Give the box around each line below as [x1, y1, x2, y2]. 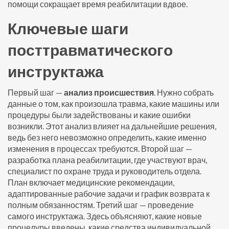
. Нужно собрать [154, 87, 214, 97]
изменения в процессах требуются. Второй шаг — [8, 144, 192, 153]
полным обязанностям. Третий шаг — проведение [8, 200, 194, 210]
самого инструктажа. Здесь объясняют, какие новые [8, 211, 202, 221]
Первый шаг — [8, 87, 64, 97]
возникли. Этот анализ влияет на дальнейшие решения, [8, 121, 216, 131]
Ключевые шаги [8, 19, 128, 37]
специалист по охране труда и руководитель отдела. [8, 166, 201, 176]
